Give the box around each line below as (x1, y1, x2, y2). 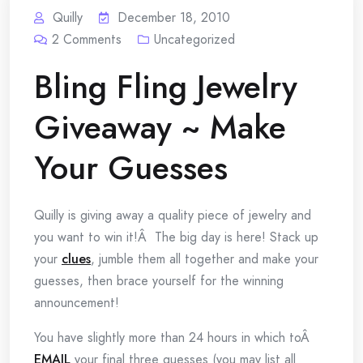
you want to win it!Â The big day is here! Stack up (34, 228, 318, 246)
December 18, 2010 (117, 8, 230, 27)
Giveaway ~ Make (34, 104, 286, 151)
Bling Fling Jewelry (34, 63, 297, 110)
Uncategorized (154, 30, 235, 49)
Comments (63, 30, 122, 49)
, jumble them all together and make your (91, 250, 318, 268)
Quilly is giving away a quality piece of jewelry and (34, 206, 311, 224)
